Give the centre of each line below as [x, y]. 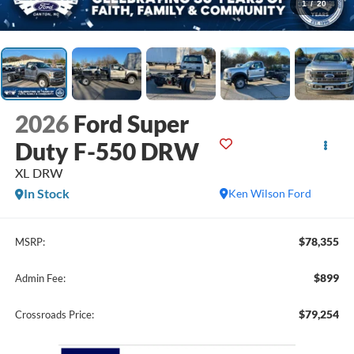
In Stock [46, 194]
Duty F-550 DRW [107, 151]
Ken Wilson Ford [270, 194]
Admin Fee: [40, 278]
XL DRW [39, 173]
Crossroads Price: [54, 314]
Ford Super [131, 124]
